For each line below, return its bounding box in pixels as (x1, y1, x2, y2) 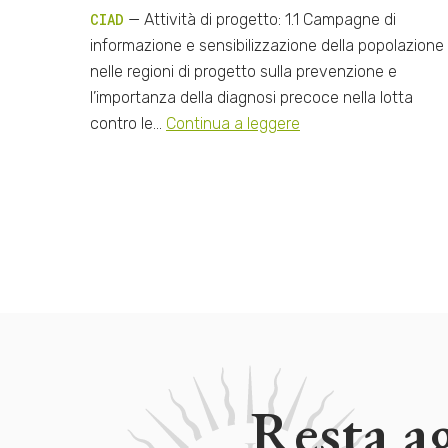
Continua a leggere (166, 113, 300, 133)
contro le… (90, 113, 166, 133)
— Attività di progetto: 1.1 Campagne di (124, 9, 396, 29)
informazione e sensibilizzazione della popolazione (90, 35, 444, 55)
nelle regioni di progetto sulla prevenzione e (90, 61, 397, 81)
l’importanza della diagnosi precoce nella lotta (90, 87, 413, 107)
